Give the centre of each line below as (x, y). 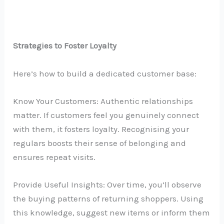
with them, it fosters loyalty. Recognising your (101, 129)
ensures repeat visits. (54, 157)
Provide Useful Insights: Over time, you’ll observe (107, 184)
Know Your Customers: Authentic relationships (103, 101)
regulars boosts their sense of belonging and (100, 143)
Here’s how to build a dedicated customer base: (105, 73)
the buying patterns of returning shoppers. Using (108, 198)
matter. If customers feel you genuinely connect (106, 115)
